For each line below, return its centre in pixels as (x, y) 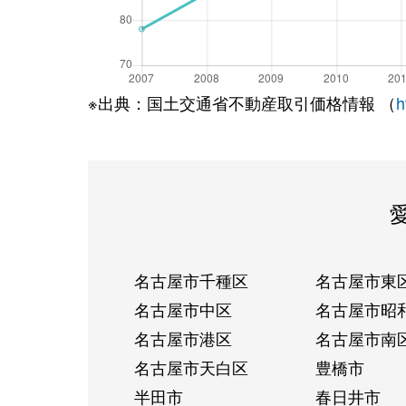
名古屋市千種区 (191, 280)
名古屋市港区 (183, 338)
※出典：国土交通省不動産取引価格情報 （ (242, 102)
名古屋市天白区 (191, 367)
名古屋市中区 (183, 309)
